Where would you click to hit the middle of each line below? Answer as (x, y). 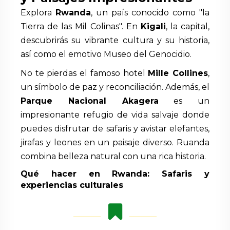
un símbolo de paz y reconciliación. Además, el (115, 87)
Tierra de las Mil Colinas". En (81, 26)
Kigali (153, 26)
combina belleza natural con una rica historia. (113, 156)
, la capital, (187, 26)
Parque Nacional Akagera (90, 101)
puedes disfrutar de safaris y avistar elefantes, (115, 129)
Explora (38, 13)
